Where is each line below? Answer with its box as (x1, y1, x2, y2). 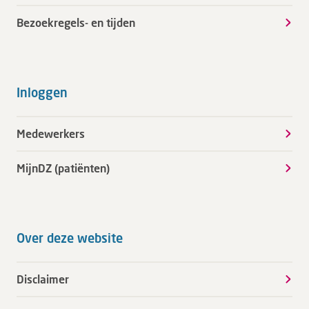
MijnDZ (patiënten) (17, 161, 110, 175)
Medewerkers (17, 126, 85, 140)
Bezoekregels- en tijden (17, 15, 135, 29)
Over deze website (17, 230, 123, 246)
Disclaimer (17, 272, 69, 286)
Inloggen (17, 84, 68, 100)
